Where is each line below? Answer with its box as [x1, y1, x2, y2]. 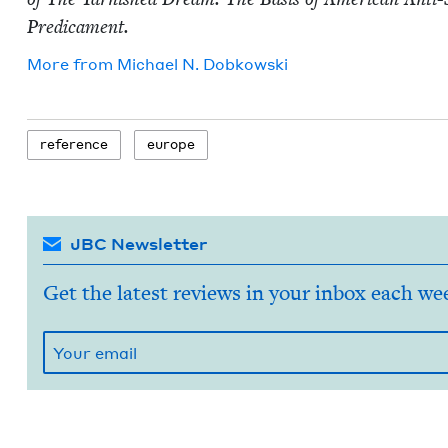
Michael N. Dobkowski [116, 54, 288, 74]
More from [26, 54, 117, 74]
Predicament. [26, 15, 129, 39]
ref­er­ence [39, 135, 108, 152]
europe [146, 135, 195, 152]
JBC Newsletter [69, 233, 207, 254]
